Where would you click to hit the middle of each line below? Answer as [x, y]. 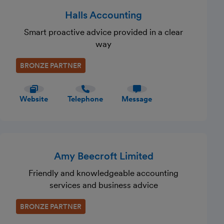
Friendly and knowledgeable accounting [104, 173]
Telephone [85, 99]
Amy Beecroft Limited [103, 156]
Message [137, 99]
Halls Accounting [104, 15]
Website [34, 99]
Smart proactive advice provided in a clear [104, 32]
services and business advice [103, 185]
